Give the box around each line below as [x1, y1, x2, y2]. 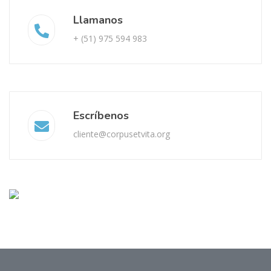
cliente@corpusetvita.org [73, 128, 170, 140]
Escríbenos [73, 108, 129, 123]
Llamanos [73, 13, 123, 27]
